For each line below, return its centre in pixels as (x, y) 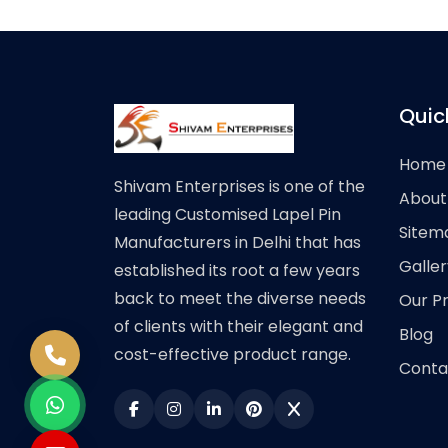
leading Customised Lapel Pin (227, 215)
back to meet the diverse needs (240, 299)
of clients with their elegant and (238, 327)
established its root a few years (237, 271)
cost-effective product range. (232, 355)
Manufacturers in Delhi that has (237, 243)
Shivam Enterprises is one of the (239, 187)
